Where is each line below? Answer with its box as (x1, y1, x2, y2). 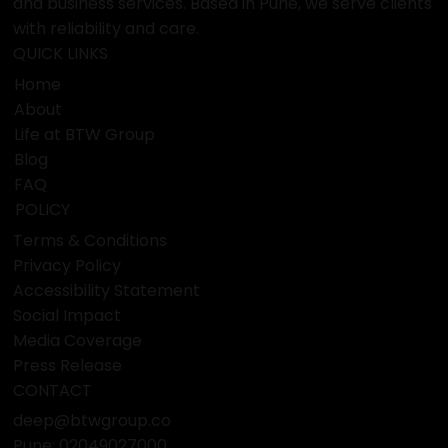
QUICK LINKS (13, 41, 109, 65)
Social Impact (13, 303, 122, 327)
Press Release (13, 353, 123, 377)
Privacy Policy (13, 253, 122, 277)
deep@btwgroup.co (13, 409, 172, 433)
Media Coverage (13, 328, 143, 352)
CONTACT (13, 378, 93, 402)
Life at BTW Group (13, 122, 155, 146)
